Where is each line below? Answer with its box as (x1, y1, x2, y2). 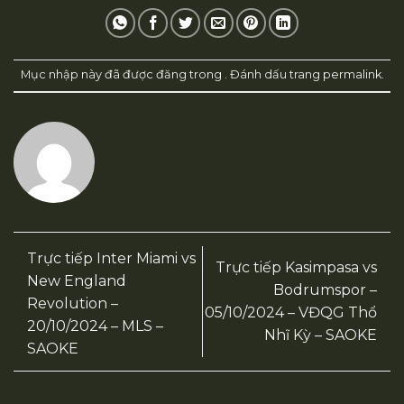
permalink (322, 68, 381, 82)
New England (27, 272, 126, 290)
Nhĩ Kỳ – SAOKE (264, 326, 377, 344)
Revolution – (27, 295, 118, 313)
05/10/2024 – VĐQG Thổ (205, 304, 377, 322)
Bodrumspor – (273, 281, 377, 299)
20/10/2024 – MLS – (27, 317, 163, 335)
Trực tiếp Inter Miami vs (27, 250, 196, 268)
